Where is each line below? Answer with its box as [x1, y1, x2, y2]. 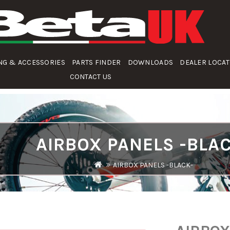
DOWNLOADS [127, 58, 174, 67]
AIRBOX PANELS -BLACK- [113, 160, 193, 169]
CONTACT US [69, 72, 112, 81]
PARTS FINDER [71, 58, 121, 67]
